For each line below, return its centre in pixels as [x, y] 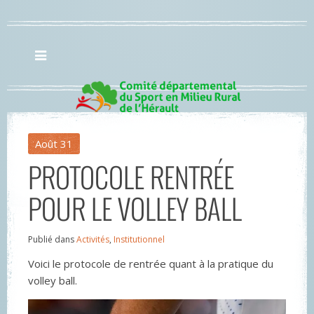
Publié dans [52, 239]
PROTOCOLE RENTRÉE [131, 177]
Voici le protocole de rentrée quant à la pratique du [151, 264]
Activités [93, 239]
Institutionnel [139, 239]
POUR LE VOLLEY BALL [135, 208]
